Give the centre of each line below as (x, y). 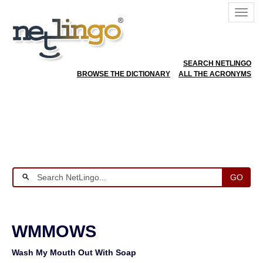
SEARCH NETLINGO (217, 63)
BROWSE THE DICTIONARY (124, 74)
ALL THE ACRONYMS (215, 74)
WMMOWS (54, 231)
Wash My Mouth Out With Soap (74, 252)
